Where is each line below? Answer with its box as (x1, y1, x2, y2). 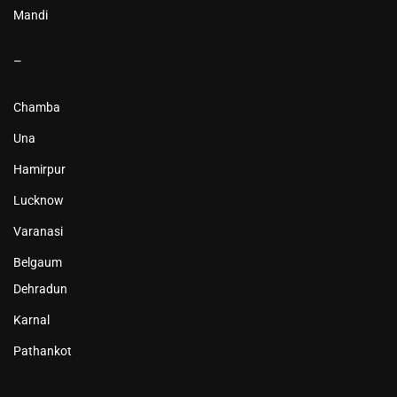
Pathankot (13, 343, 72, 358)
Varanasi (13, 223, 63, 238)
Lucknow (13, 192, 64, 207)
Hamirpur (13, 161, 66, 176)
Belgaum (13, 254, 62, 269)
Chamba (13, 99, 60, 114)
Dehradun (13, 281, 67, 296)
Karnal (13, 312, 50, 327)
